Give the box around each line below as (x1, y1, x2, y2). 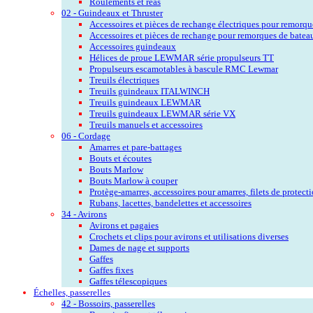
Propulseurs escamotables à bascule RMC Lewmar (89, 63, 278, 74)
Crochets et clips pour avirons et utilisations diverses (89, 231, 289, 242)
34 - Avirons (61, 208, 107, 219)
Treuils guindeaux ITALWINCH (89, 85, 210, 96)
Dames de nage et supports (89, 242, 189, 253)
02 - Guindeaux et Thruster (61, 7, 163, 18)
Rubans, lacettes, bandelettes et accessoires (89, 197, 252, 208)
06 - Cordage (61, 130, 110, 141)
